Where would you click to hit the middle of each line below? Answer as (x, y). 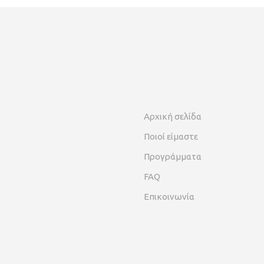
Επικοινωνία (169, 197)
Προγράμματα (173, 156)
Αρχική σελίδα (173, 116)
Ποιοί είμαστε (171, 136)
